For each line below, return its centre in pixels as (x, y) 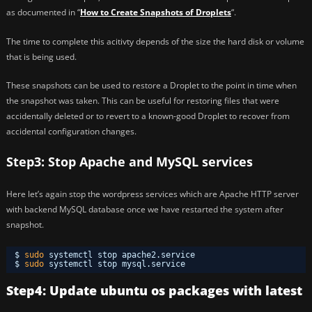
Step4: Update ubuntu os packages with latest (154, 290)
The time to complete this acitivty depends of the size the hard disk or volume (155, 41)
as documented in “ (43, 13)
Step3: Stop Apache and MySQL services (130, 161)
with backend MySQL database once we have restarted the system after (145, 210)
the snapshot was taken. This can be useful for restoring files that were (143, 100)
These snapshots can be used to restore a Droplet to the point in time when (151, 85)
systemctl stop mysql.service (119, 264)
